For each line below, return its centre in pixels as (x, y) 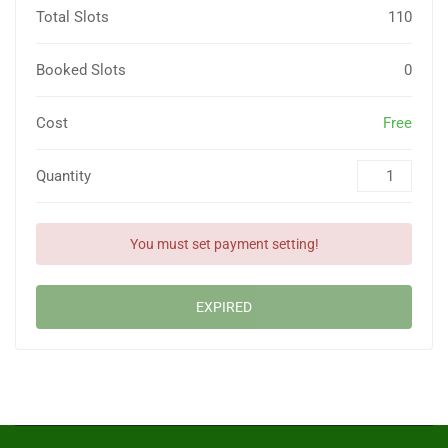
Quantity (63, 176)
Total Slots (72, 17)
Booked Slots (81, 70)
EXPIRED (224, 307)
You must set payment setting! (224, 244)
